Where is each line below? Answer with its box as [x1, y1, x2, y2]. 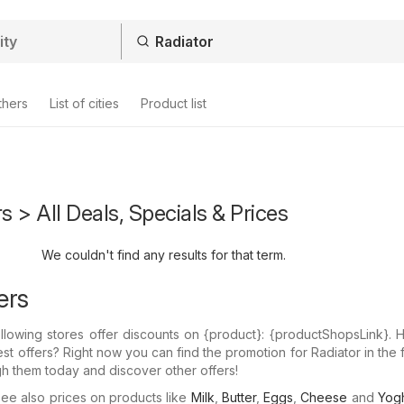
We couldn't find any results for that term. [41, 247, 286, 262]
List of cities [50, 96, 119, 111]
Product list [141, 96, 207, 111]
